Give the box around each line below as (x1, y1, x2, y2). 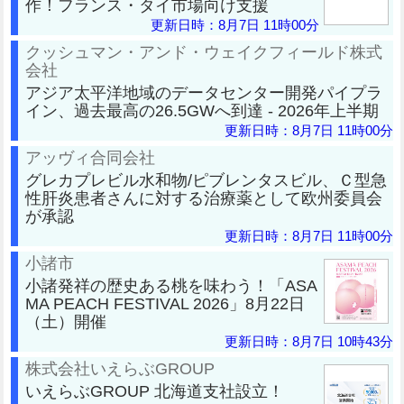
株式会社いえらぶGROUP (25, 358, 215, 378)
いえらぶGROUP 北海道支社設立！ (25, 381, 284, 400)
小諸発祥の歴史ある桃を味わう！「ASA (25, 275, 317, 295)
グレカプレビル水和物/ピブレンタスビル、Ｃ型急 (25, 170, 387, 189)
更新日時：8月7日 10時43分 (225, 333, 393, 349)
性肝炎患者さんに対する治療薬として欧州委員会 (25, 188, 382, 207)
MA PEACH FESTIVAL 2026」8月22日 (25, 293, 305, 313)
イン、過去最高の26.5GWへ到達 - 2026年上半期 (25, 100, 379, 120)
